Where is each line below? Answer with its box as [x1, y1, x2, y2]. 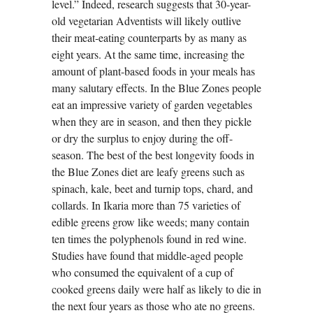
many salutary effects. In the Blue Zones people [52, 80, 261, 96]
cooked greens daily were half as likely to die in [52, 282, 261, 297]
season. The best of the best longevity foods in [52, 147, 254, 163]
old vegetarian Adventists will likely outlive [52, 13, 241, 29]
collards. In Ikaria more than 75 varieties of [52, 198, 240, 213]
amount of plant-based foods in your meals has [52, 64, 255, 79]
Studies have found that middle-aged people [52, 248, 243, 263]
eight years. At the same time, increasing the [52, 47, 245, 62]
